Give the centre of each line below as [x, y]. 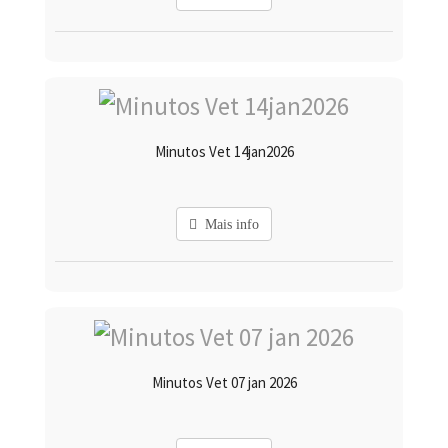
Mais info [228, 225]
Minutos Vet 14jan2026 [224, 152]
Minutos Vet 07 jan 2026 [224, 382]
